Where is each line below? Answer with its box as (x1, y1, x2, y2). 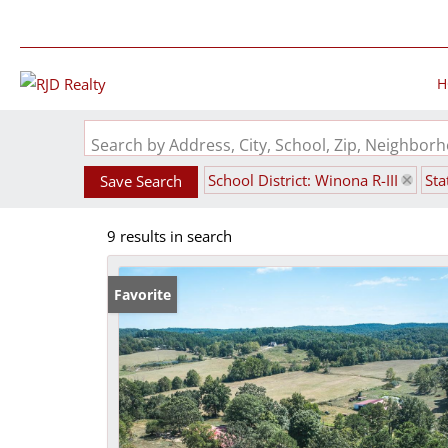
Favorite (114, 285, 171, 304)
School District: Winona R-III (208, 170, 398, 190)
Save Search (100, 171, 182, 191)
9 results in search (107, 226, 232, 246)
